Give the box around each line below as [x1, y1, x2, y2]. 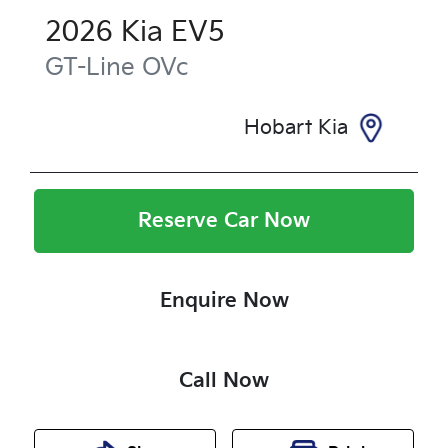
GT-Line [45, 52, 135, 82]
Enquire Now [159, 288, 289, 313]
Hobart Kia [244, 115, 348, 140]
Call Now [179, 368, 269, 393]
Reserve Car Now [138, 208, 310, 233]
